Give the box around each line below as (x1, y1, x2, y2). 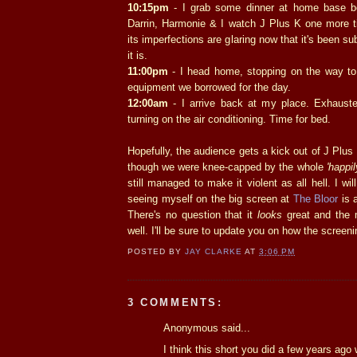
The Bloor (292, 192, 339, 205)
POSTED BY (127, 247, 186, 257)
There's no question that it (127, 208, 257, 221)
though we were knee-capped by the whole (127, 160, 327, 173)
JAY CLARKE (185, 247, 243, 257)
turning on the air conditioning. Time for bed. (127, 112, 331, 125)
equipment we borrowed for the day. (127, 80, 291, 93)
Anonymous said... (163, 322, 250, 335)
